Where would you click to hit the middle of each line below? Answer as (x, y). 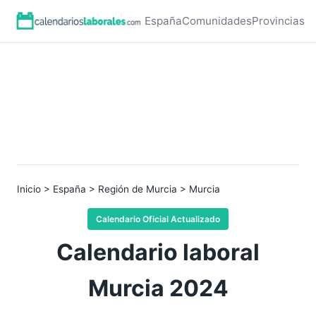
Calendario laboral (158, 252)
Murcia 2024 (158, 288)
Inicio (29, 189)
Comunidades (217, 21)
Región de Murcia (138, 189)
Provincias (278, 21)
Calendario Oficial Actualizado (158, 219)
